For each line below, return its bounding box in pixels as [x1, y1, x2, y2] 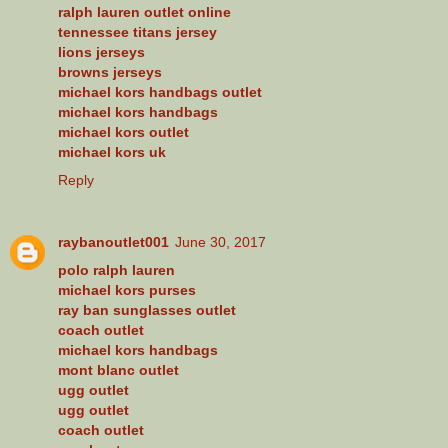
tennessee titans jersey [58, 23, 217, 40]
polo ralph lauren [58, 261, 175, 278]
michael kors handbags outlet [58, 83, 262, 100]
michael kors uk [58, 143, 166, 160]
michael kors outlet [58, 123, 189, 140]
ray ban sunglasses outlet [58, 301, 236, 318]
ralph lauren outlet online [58, 3, 231, 20]
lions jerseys [58, 43, 145, 60]
